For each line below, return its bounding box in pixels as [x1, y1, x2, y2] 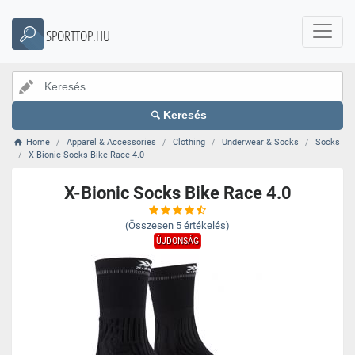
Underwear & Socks [222, 137, 300, 147]
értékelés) [184, 219, 230, 231]
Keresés [163, 109, 208, 121]
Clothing [173, 137, 206, 147]
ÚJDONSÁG [156, 235, 199, 246]
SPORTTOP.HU [46, 26, 110, 45]
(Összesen [125, 219, 174, 231]
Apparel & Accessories [67, 137, 157, 147]
